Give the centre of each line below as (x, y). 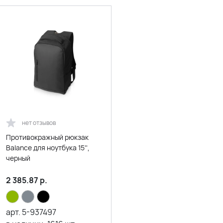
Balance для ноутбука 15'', (48, 148)
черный (18, 158)
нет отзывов (39, 123)
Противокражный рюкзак (47, 137)
